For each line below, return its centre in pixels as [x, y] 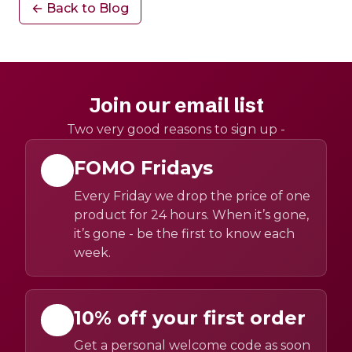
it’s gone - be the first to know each [184, 233]
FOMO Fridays [143, 168]
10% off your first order [189, 317]
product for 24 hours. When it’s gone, [191, 214]
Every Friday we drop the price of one [192, 196]
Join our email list [176, 106]
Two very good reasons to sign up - [176, 130]
